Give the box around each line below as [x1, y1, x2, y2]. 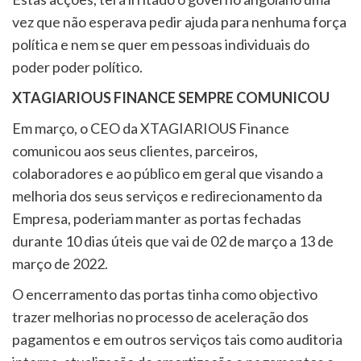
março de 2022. [12, 254, 108, 272]
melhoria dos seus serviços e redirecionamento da [12, 186, 322, 205]
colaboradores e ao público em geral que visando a [12, 164, 323, 182]
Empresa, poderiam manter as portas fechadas [12, 209, 301, 227]
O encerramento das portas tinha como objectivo [12, 284, 317, 303]
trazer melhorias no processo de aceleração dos [12, 307, 309, 326]
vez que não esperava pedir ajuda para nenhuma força [12, 12, 346, 31]
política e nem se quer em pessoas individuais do [12, 35, 309, 53]
